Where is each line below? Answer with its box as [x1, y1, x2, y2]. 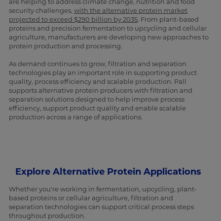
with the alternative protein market [74, 6, 187, 14]
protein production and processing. [8, 42, 122, 50]
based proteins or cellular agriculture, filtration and [8, 193, 173, 202]
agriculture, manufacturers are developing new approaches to [8, 33, 209, 41]
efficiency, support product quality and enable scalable [8, 104, 186, 112]
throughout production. [8, 211, 85, 220]
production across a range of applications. [8, 113, 143, 121]
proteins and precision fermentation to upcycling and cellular [8, 24, 207, 32]
